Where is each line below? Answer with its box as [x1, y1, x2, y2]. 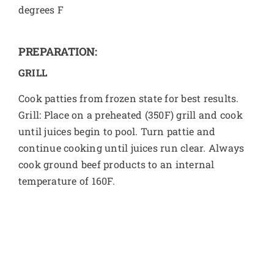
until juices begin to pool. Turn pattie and [18, 125, 216, 138]
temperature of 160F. [18, 174, 115, 188]
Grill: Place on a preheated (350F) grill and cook [18, 108, 243, 122]
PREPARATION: [18, 44, 97, 59]
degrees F [18, 3, 64, 17]
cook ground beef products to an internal [18, 158, 215, 171]
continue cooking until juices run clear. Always [18, 141, 245, 155]
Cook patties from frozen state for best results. [18, 92, 239, 105]
